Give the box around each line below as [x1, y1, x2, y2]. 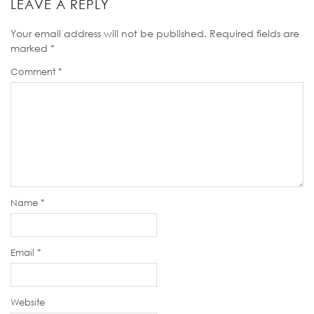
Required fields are [210, 27, 299, 40]
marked [11, 42, 50, 55]
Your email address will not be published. [11, 27, 207, 40]
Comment [11, 66, 58, 78]
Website [11, 296, 45, 308]
